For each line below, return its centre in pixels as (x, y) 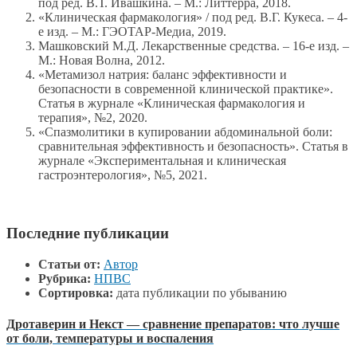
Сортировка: (76, 292)
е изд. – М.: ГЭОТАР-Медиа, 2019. (132, 32)
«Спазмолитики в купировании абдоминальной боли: (185, 132)
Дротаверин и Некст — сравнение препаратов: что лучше (173, 324)
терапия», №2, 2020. (93, 118)
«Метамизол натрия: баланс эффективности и (163, 75)
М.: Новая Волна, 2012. (102, 61)
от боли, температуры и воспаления (110, 339)
